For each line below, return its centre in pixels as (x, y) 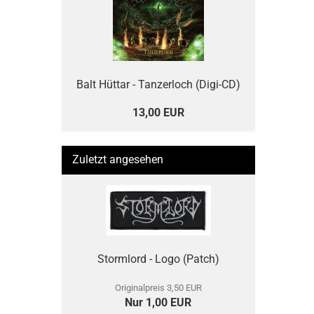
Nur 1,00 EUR (158, 302)
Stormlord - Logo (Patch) (158, 259)
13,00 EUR (158, 112)
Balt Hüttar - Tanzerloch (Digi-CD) (158, 84)
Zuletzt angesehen (118, 159)
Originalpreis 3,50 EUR (158, 288)
